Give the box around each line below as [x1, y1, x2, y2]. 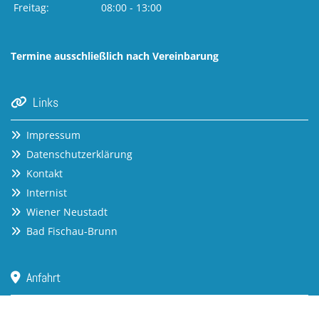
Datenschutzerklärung [26, 147, 132, 161]
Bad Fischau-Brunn [26, 224, 117, 238]
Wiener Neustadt [26, 204, 108, 219]
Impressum [26, 127, 80, 142]
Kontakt [26, 166, 63, 180]
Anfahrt [21, 268, 61, 286]
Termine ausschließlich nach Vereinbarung [11, 48, 219, 63]
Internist [26, 185, 67, 199]
